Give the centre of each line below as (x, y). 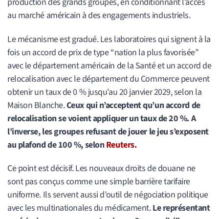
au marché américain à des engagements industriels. (99, 15)
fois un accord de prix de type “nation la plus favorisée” (103, 52)
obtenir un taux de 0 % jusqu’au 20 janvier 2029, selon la (105, 92)
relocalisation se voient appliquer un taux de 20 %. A (102, 118)
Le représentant (181, 208)
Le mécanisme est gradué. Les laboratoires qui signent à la (109, 39)
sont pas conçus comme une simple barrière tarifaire (99, 182)
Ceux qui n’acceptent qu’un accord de (133, 105)
